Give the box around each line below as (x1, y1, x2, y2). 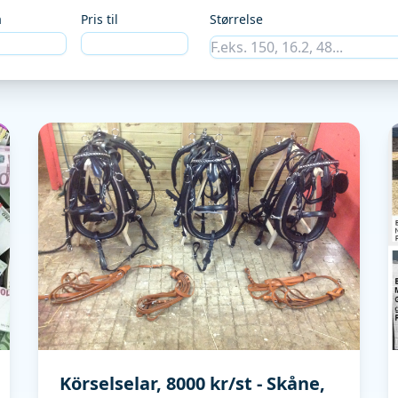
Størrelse (210, 11, 263, 28)
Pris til (81, 11, 118, 28)
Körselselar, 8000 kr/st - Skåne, (59, 371, 325, 395)
